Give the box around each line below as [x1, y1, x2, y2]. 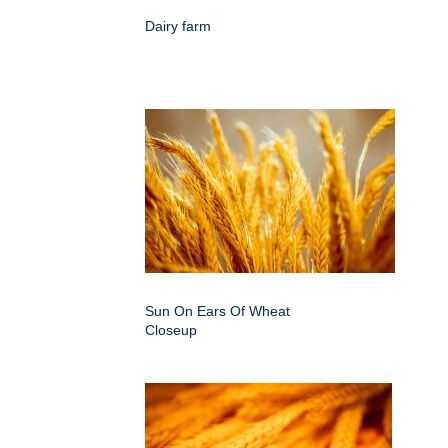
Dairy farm [145, 17, 211, 34]
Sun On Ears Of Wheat [145, 302, 290, 319]
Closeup [145, 321, 197, 338]
